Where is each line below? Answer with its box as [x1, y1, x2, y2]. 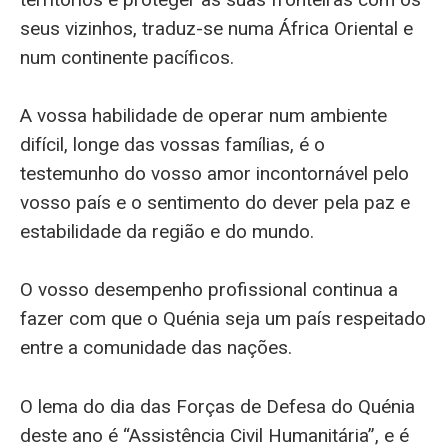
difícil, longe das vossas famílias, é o [20, 133, 325, 157]
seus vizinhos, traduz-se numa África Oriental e [20, 16, 413, 40]
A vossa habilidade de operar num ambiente [20, 104, 387, 128]
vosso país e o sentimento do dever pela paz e [20, 191, 410, 215]
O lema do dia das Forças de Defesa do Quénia [20, 394, 415, 418]
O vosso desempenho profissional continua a [20, 278, 398, 302]
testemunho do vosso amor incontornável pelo [20, 162, 409, 186]
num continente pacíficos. [20, 45, 234, 69]
